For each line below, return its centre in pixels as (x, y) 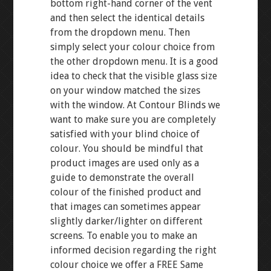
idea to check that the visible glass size (133, 76)
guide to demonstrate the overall (122, 178)
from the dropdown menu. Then (120, 32)
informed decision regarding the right (133, 250)
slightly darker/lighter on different (126, 221)
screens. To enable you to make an (123, 236)
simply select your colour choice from (132, 47)
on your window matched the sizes (125, 90)
